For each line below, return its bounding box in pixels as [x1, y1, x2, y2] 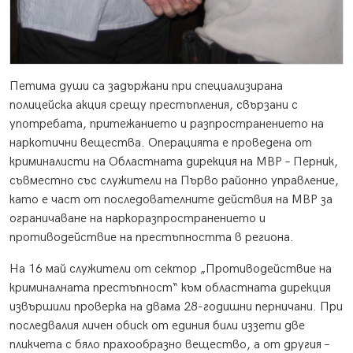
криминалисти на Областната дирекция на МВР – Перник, [9, 154, 338, 170]
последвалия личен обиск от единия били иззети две [9, 318, 305, 334]
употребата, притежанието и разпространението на [9, 117, 324, 132]
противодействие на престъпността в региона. [9, 230, 294, 246]
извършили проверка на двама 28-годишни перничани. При [9, 299, 343, 315]
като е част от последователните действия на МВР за [9, 192, 333, 208]
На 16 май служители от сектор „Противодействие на [9, 262, 332, 277]
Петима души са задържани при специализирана [9, 79, 283, 95]
